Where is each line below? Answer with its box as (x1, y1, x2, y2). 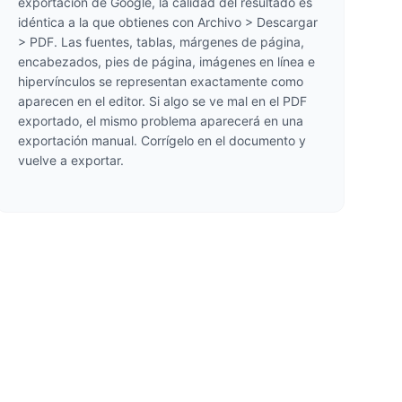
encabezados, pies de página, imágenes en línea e (17, 54, 315, 69)
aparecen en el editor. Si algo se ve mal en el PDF (17, 93, 307, 109)
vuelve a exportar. (17, 153, 124, 168)
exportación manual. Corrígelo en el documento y (17, 133, 306, 148)
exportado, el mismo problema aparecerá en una (17, 113, 303, 128)
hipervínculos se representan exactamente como (17, 74, 303, 89)
